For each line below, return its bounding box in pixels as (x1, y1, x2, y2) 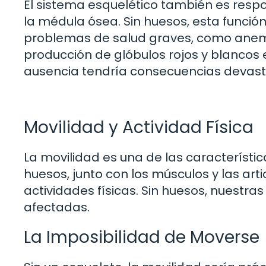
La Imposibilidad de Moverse (24, 225, 259, 249)
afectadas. (24, 198, 90, 216)
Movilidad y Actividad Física (24, 115, 254, 139)
